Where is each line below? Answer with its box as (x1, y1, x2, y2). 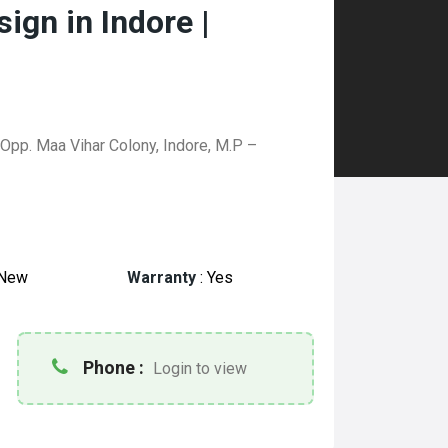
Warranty (127, 268, 197, 287)
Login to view (153, 359, 248, 378)
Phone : (83, 357, 145, 378)
